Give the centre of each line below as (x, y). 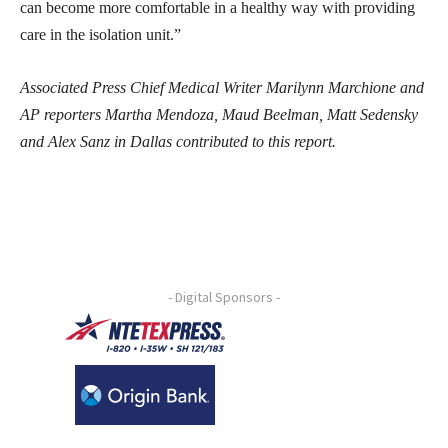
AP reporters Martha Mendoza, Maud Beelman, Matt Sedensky (219, 114)
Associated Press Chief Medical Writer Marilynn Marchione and (222, 87)
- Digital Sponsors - (224, 296)
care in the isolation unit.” (100, 34)
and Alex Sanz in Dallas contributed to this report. (178, 141)
